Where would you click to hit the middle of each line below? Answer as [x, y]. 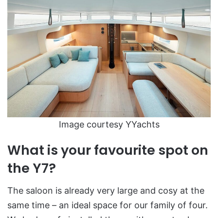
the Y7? [32, 168]
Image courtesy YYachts [109, 125]
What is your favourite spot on [108, 150]
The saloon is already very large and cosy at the [106, 191]
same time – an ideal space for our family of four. [108, 205]
